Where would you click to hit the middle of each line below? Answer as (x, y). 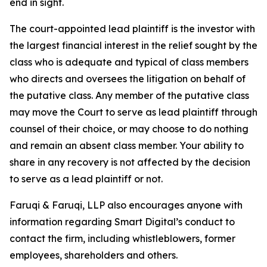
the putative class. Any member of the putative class (129, 96)
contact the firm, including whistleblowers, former (122, 239)
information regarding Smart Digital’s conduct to (122, 222)
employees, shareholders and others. (94, 255)
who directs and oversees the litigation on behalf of (128, 79)
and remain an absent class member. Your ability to (127, 146)
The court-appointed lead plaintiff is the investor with (132, 29)
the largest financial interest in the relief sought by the (133, 46)
